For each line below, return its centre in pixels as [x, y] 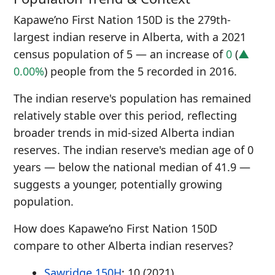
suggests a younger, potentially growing [118, 184]
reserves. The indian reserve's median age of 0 [134, 150]
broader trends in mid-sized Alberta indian [124, 133]
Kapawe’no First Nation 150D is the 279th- [122, 20]
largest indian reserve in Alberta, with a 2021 [130, 37]
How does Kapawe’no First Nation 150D [115, 228]
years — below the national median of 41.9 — [132, 167]
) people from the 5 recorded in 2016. [141, 71]
